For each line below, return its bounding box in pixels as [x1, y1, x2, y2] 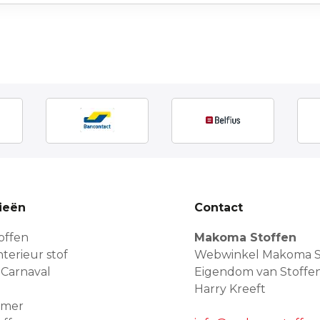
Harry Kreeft [194, 281, 266, 296]
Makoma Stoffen [194, 230, 296, 244]
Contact [194, 200, 243, 214]
